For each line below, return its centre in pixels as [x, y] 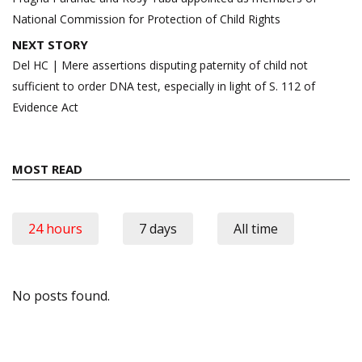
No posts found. [61, 296]
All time [256, 229]
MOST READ [47, 169]
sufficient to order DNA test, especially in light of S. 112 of [164, 86]
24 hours [55, 229]
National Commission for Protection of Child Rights [146, 19]
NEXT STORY [50, 45]
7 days [158, 229]
